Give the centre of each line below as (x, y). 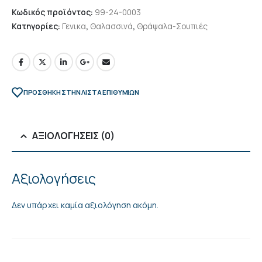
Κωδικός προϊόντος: (53, 12)
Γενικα (74, 26)
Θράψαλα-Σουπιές (172, 26)
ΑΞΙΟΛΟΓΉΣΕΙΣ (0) (73, 136)
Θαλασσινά (111, 26)
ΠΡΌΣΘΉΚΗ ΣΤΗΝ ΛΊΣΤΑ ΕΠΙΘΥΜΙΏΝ (81, 92)
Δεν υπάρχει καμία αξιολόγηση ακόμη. (85, 205)
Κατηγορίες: (37, 26)
